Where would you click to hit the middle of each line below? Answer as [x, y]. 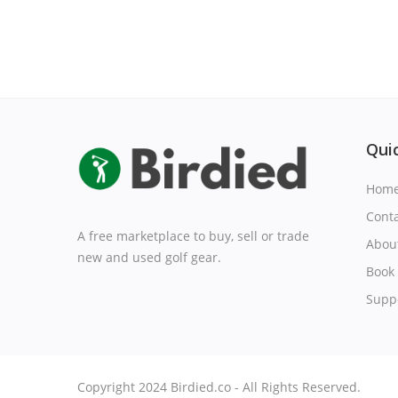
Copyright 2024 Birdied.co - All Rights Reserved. [219, 387]
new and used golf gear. [149, 257]
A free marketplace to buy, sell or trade [193, 235]
